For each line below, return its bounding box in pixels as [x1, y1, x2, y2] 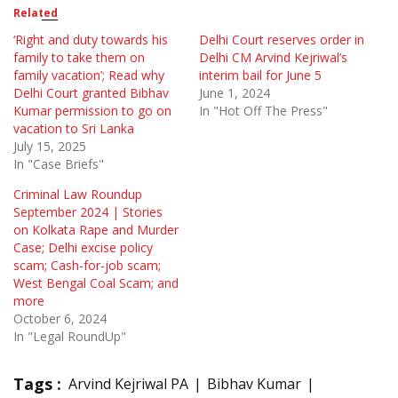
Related [13, 4, 58, 20]
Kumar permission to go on [13, 101, 171, 119]
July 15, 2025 [13, 137, 86, 155]
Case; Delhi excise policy [13, 238, 153, 256]
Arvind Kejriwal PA [68, 373, 188, 394]
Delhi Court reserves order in [199, 30, 364, 48]
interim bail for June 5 [199, 66, 322, 84]
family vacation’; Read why [13, 66, 164, 84]
